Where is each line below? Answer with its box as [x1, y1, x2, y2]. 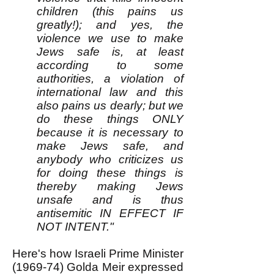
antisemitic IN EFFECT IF [37, 207, 183, 220]
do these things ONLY [37, 113, 183, 125]
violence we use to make [37, 32, 183, 45]
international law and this [37, 86, 183, 98]
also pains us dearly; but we [37, 99, 183, 112]
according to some [37, 59, 183, 72]
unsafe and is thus [37, 193, 183, 206]
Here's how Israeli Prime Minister [12, 247, 183, 260]
